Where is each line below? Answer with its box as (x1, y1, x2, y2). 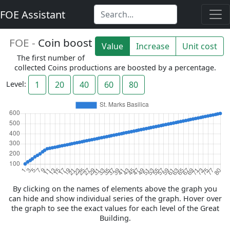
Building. (99, 213, 131, 223)
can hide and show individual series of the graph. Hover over (8, 194, 222, 203)
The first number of (16, 53, 85, 63)
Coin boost (37, 35, 92, 50)
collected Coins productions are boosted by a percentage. (14, 63, 216, 72)
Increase (136, 41, 169, 52)
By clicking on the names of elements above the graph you (13, 184, 217, 194)
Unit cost (182, 41, 217, 52)
